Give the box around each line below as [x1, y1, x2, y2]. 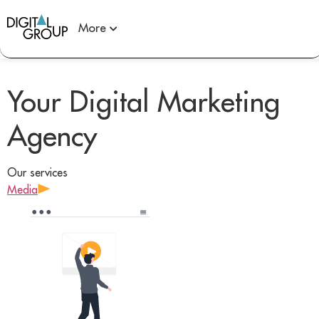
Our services [7, 165, 68, 179]
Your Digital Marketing [7, 83, 280, 120]
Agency [7, 117, 97, 154]
